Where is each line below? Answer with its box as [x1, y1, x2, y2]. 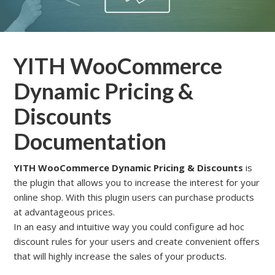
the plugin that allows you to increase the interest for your [14, 176, 260, 188]
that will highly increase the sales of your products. [14, 249, 227, 262]
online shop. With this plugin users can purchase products [14, 190, 255, 203]
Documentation [14, 127, 167, 155]
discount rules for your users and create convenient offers [14, 234, 260, 247]
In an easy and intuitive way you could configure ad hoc [14, 220, 245, 233]
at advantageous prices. [14, 205, 115, 218]
